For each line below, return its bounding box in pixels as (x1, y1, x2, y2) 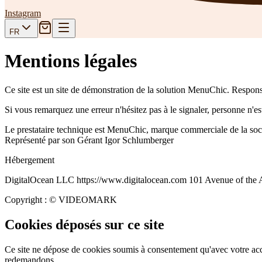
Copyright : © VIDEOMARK (5, 194, 117, 205)
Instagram (5, 8, 41, 18)
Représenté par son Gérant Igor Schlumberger (5, 135, 174, 145)
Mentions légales (5, 50, 137, 72)
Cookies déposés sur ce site (5, 216, 164, 232)
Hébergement (5, 154, 54, 165)
